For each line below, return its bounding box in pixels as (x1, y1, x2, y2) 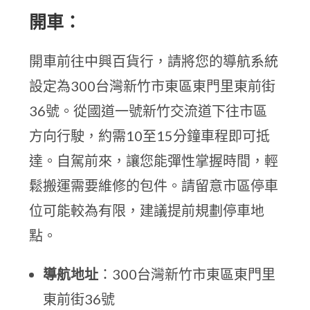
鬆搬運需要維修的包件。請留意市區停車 (29, 177, 279, 194)
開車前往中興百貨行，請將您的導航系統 (29, 53, 279, 69)
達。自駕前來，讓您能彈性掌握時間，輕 (29, 152, 279, 169)
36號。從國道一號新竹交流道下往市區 (29, 102, 268, 119)
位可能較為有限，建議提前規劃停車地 (29, 202, 265, 219)
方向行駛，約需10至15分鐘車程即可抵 (29, 127, 271, 144)
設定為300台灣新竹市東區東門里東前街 (29, 77, 276, 94)
